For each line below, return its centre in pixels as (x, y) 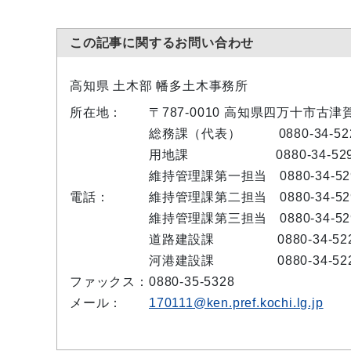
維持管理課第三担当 (208, 219)
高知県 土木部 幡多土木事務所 (159, 86)
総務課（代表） (195, 134)
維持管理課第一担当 (208, 176)
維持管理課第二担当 (208, 197)
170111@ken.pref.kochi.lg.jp (236, 303)
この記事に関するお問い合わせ (162, 43)
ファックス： (109, 282)
